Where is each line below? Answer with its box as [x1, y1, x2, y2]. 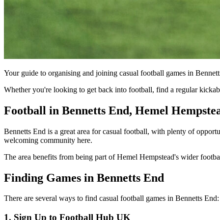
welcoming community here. [4, 136, 92, 144]
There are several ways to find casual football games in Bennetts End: [4, 194, 219, 203]
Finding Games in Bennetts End [4, 171, 164, 184]
